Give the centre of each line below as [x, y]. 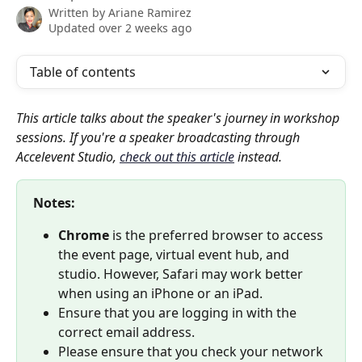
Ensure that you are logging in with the [179, 313]
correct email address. [126, 333]
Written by [78, 13]
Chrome [84, 236]
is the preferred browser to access [218, 236]
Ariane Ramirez [150, 13]
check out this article [177, 157]
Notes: [56, 203]
